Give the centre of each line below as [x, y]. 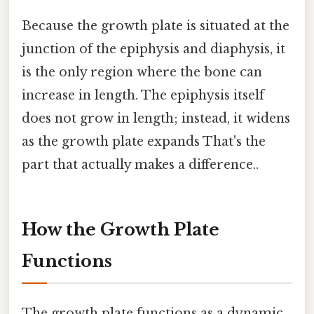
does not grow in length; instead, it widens [156, 118]
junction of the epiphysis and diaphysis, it [153, 49]
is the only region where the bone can [142, 72]
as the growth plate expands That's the [144, 141]
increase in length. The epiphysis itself [143, 95]
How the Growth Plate [121, 229]
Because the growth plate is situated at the [156, 26]
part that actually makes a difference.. [140, 164]
